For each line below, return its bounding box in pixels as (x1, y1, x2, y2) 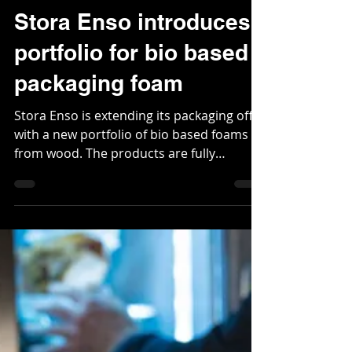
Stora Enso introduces (14, 65, 251, 91)
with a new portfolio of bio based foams (14, 182, 248, 200)
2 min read (80, 29, 127, 42)
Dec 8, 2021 (14, 29, 66, 42)
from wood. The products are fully (14, 201, 215, 218)
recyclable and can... (14, 220, 134, 237)
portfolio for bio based (14, 96, 248, 122)
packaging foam (14, 126, 183, 152)
